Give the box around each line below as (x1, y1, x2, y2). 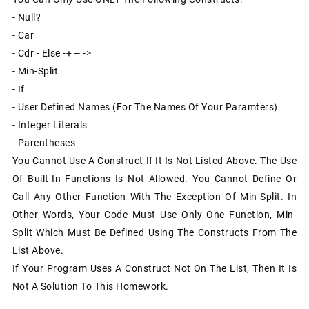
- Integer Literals (12, 119, 88, 130)
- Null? (12, 11, 41, 23)
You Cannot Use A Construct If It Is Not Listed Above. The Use (12, 154, 297, 166)
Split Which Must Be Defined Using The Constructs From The (12, 226, 297, 238)
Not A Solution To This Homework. (12, 280, 169, 292)
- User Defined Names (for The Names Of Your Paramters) (12, 101, 278, 112)
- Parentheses (12, 137, 76, 148)
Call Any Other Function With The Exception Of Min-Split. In (12, 190, 297, 202)
